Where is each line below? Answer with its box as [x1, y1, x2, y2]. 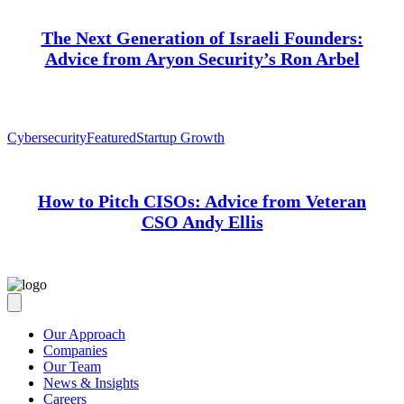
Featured [87, 130, 136, 146]
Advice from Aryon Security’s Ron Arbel [44, 48, 360, 69]
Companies [43, 342, 107, 358]
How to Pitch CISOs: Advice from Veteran [38, 190, 366, 211]
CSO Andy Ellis [141, 211, 263, 232]
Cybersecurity [7, 130, 87, 146]
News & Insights [43, 374, 139, 390]
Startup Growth [136, 130, 225, 146]
